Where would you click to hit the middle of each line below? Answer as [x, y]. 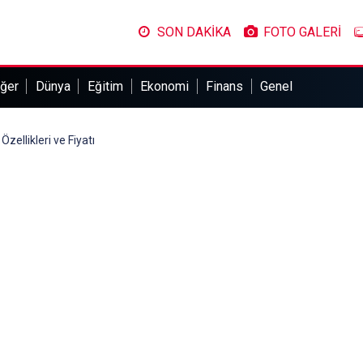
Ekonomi [165, 86]
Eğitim [105, 86]
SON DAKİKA [194, 32]
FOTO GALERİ [302, 32]
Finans [225, 86]
